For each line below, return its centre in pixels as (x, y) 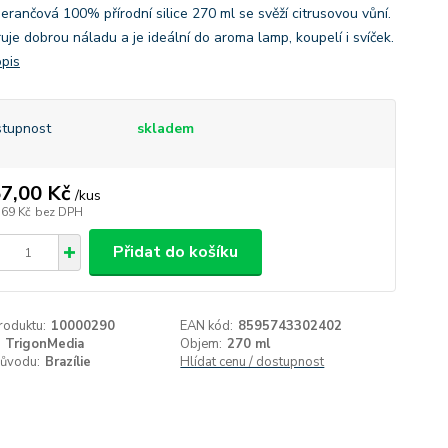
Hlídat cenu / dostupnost (252, 362)
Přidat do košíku (175, 252)
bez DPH (58, 212)
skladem (165, 128)
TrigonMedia (44, 344)
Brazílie (67, 362)
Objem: (201, 344)
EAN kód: (207, 326)
